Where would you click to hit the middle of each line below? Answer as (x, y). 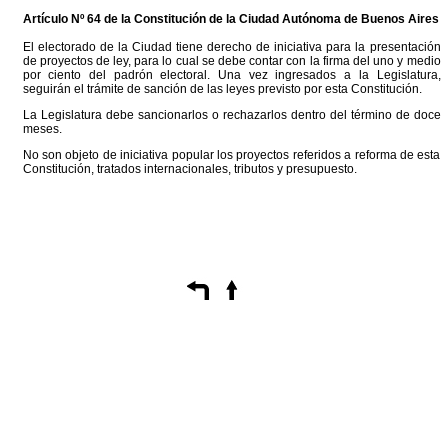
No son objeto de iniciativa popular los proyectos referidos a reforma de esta (231, 155)
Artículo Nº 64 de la (78, 19)
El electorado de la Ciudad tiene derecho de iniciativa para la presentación (231, 47)
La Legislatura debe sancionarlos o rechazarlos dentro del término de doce (231, 115)
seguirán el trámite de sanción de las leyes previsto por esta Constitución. (222, 89)
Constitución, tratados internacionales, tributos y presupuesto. (189, 169)
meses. (42, 129)
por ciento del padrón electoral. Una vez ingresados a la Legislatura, (231, 75)
